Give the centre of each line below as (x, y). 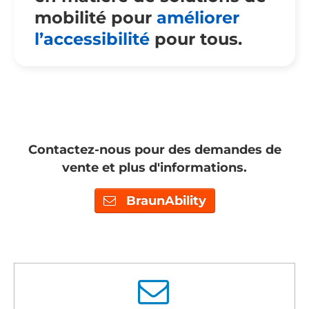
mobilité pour (96, 18)
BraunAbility (162, 201)
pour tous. (198, 39)
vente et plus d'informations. (154, 168)
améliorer (198, 18)
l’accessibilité (94, 39)
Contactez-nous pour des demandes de (154, 150)
